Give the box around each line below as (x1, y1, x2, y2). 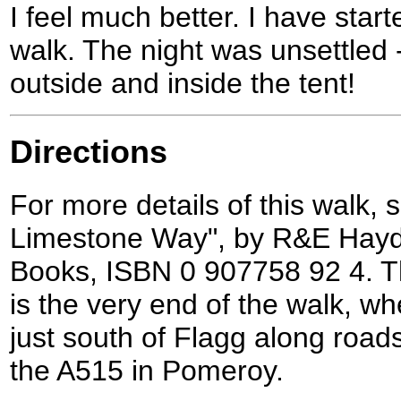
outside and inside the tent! (10, 67, 355, 100)
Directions (10, 134, 167, 171)
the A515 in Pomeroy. (10, 354, 284, 388)
